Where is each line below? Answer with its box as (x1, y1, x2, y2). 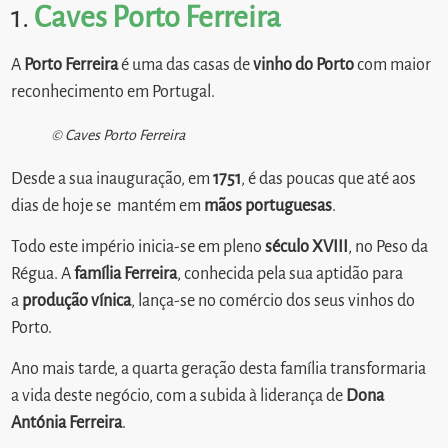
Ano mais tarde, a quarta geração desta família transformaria (11, 360, 427, 379)
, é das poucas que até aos (241, 169, 417, 188)
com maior (354, 55, 432, 74)
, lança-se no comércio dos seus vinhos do (131, 292, 416, 311)
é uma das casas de (118, 55, 254, 74)
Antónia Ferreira (11, 414, 123, 433)
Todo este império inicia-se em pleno (11, 238, 266, 257)
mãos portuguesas (204, 196, 333, 215)
